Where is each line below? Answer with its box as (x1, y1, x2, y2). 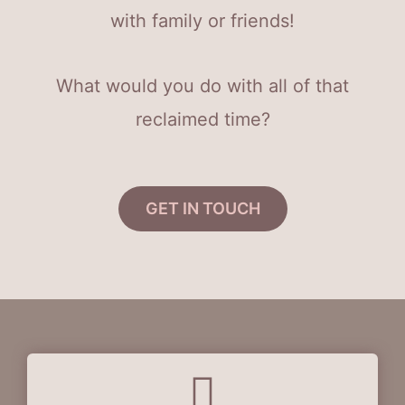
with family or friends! (110, 10, 295, 32)
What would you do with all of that (56, 75, 349, 97)
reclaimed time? (135, 108, 270, 130)
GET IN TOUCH (145, 199, 260, 218)
